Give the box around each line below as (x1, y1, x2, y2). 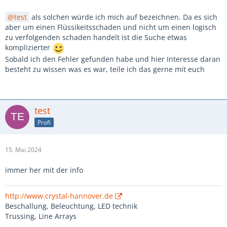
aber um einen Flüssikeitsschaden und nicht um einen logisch (5, 22, 216, 32)
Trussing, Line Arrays (5, 211, 77, 221)
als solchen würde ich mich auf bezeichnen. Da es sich (29, 12, 217, 22)
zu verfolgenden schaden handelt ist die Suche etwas (5, 32, 187, 42)
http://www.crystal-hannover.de (5, 191, 113, 201)
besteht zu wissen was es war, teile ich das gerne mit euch (5, 64, 205, 74)
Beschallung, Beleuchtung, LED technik (5, 201, 137, 211)
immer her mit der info (5, 165, 83, 175)
